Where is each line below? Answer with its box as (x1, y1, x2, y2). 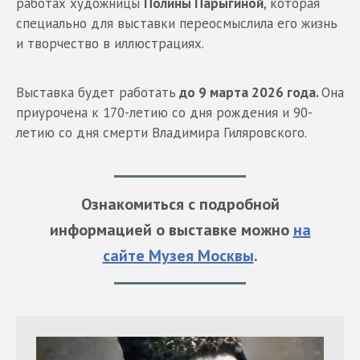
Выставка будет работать (16, 84, 176, 102)
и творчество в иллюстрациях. (16, 35, 204, 53)
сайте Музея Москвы (102, 245, 254, 267)
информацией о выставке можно (49, 219, 293, 241)
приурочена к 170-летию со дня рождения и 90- (16, 104, 313, 122)
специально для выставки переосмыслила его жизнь (16, 14, 337, 33)
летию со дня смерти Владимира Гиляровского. (16, 124, 307, 142)
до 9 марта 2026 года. (176, 84, 321, 102)
